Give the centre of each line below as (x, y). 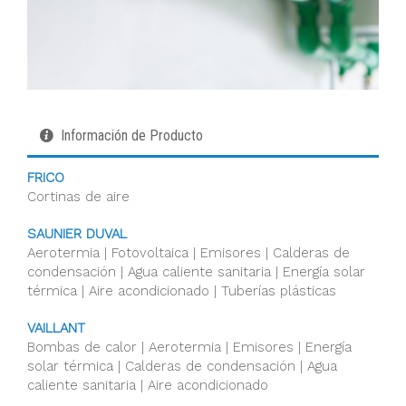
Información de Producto (132, 135)
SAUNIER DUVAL (77, 234)
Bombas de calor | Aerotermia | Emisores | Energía (189, 347)
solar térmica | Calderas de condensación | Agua (182, 366)
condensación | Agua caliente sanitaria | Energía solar (196, 272)
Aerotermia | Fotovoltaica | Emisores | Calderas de (188, 253)
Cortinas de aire (78, 197)
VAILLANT (56, 328)
